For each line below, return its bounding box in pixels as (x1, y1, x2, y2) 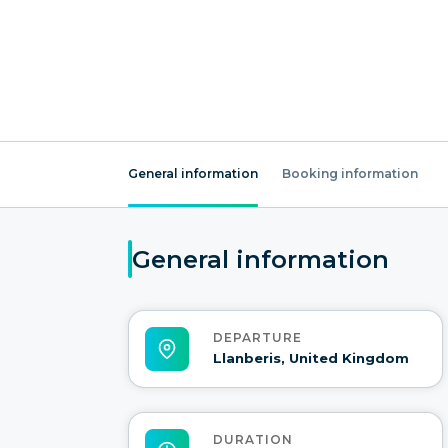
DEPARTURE (213, 330, 302, 346)
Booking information (282, 166, 418, 181)
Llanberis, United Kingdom (213, 350, 409, 367)
